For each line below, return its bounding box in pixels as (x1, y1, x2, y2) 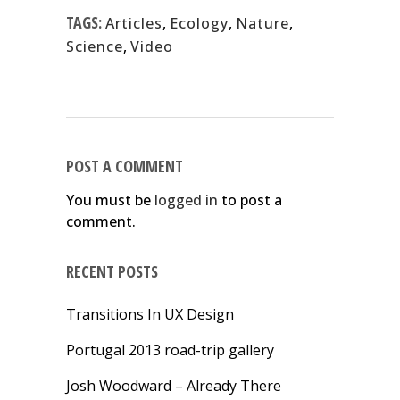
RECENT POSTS (66, 261, 158, 283)
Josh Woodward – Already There (66, 376, 281, 396)
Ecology (170, 13, 229, 34)
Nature (236, 13, 289, 34)
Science (66, 37, 123, 57)
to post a (218, 190, 282, 211)
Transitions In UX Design (66, 304, 234, 325)
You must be (66, 190, 154, 211)
